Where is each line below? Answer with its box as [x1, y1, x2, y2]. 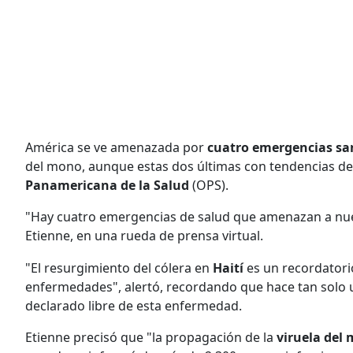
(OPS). [192, 176, 229, 194]
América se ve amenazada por [25, 138, 204, 156]
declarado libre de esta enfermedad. [25, 296, 242, 314]
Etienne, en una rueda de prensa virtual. [25, 226, 263, 244]
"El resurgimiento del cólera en [25, 258, 210, 277]
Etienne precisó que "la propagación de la [25, 328, 277, 346]
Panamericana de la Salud [25, 176, 192, 194]
